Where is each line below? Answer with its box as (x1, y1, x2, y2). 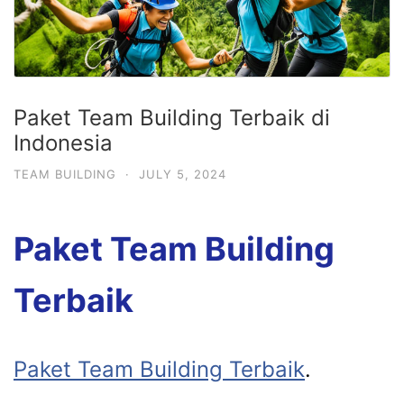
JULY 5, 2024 (139, 166, 226, 181)
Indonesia (14, 129, 113, 156)
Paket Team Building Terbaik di (14, 104, 330, 131)
